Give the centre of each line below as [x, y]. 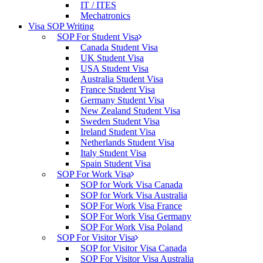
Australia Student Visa [122, 79]
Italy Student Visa [113, 153]
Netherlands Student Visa [127, 142]
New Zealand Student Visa [130, 111]
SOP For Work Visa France [131, 206]
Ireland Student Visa [118, 132]
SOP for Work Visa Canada [131, 185]
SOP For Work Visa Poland [131, 227]
